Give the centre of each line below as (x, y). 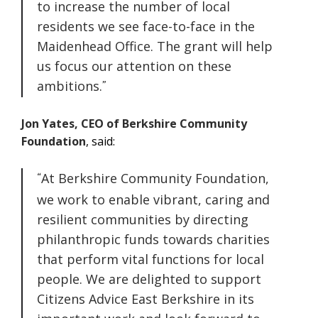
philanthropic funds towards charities (153, 239)
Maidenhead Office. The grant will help (155, 46)
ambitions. (70, 86)
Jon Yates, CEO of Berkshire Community (134, 123)
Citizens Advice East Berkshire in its (146, 298)
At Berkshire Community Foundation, (155, 178)
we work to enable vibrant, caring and (153, 199)
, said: (100, 141)
